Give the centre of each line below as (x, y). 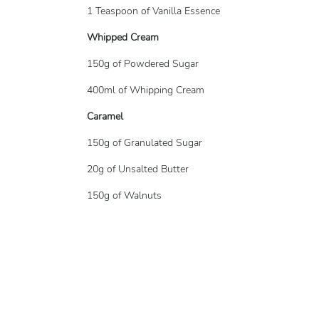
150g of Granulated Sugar (145, 143)
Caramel (105, 116)
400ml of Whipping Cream (146, 90)
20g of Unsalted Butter (138, 169)
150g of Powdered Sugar (143, 64)
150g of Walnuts (124, 195)
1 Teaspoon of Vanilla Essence (153, 11)
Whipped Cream (123, 37)
